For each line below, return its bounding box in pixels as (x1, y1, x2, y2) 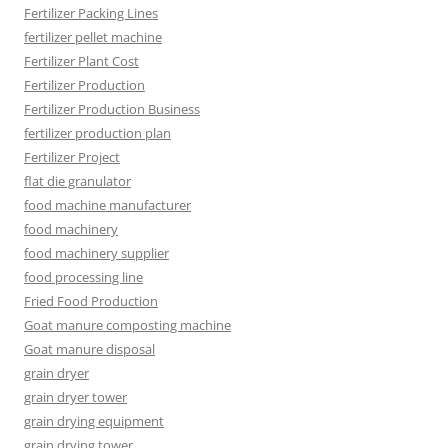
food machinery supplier (24, 243, 169, 262)
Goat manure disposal (24, 339, 155, 358)
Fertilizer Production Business (24, 99, 200, 118)
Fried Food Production (24, 291, 158, 310)
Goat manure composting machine (24, 315, 231, 334)
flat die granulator (24, 171, 131, 190)
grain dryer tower (24, 387, 127, 406)
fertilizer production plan (24, 123, 171, 142)
